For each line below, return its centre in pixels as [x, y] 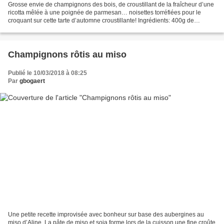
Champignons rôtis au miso [67, 54]
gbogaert [32, 81]
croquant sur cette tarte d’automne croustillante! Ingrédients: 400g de [101, 20]
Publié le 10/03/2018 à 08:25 [47, 73]
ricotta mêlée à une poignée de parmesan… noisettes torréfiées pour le [104, 12]
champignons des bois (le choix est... [58, 28]
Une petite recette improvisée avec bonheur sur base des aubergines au [106, 215]
